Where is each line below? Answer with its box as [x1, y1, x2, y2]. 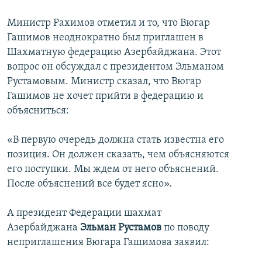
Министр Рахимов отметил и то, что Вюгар [7, 18, 210, 29]
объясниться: [7, 105, 69, 117]
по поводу [161, 222, 209, 234]
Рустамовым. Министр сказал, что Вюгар [7, 76, 201, 88]
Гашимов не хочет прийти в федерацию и [7, 91, 204, 102]
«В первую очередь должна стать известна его [7, 135, 224, 146]
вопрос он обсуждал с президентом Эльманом [7, 61, 224, 73]
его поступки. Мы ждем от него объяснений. [7, 164, 219, 175]
